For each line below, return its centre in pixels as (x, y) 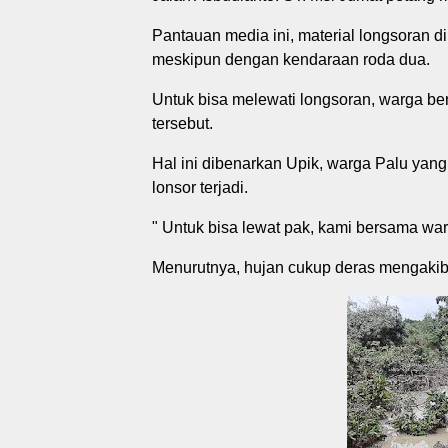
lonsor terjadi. (200, 187)
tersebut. (182, 123)
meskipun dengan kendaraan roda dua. (291, 59)
